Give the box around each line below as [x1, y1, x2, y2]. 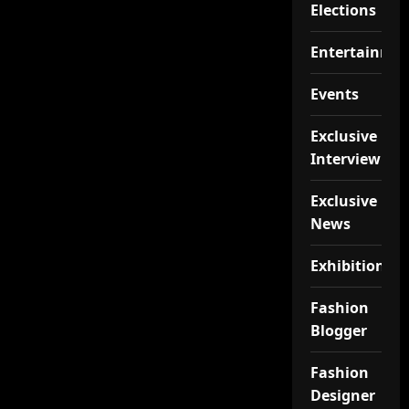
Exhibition [309, 256, 385, 276]
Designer [309, 385, 375, 405]
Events [309, 84, 359, 104]
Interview [309, 149, 381, 169]
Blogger [309, 320, 367, 341]
